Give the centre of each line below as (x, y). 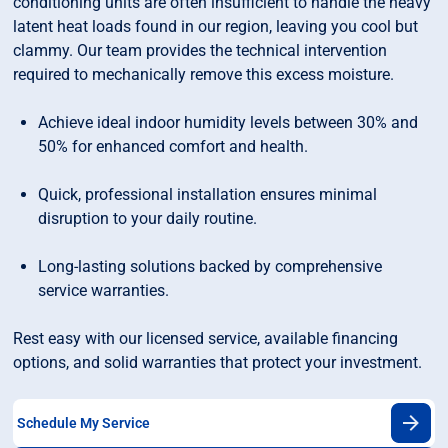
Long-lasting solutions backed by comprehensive (210, 267)
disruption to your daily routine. (148, 219)
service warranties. (104, 291)
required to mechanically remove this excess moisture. (204, 75)
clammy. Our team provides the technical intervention (200, 51)
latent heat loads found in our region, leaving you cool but (216, 27)
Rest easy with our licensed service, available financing (206, 339)
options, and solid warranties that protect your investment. (218, 363)
